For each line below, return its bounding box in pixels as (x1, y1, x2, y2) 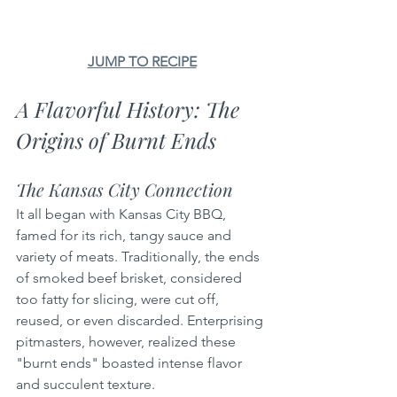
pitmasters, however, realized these (16, 332, 239, 350)
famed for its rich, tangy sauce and (16, 226, 235, 244)
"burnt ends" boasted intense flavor (16, 354, 245, 371)
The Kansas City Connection (16, 176, 233, 201)
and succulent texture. (16, 375, 155, 393)
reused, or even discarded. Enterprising (16, 311, 267, 329)
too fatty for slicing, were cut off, (16, 290, 222, 307)
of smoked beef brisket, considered (16, 269, 245, 286)
